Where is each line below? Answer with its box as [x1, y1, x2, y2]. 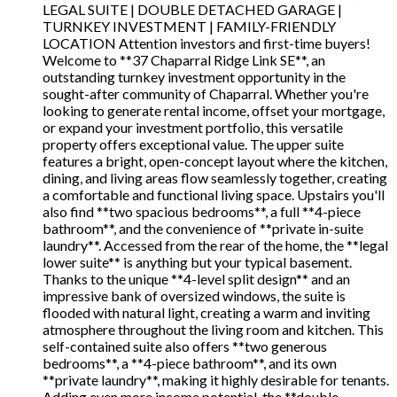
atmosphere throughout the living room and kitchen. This [43, 321, 384, 339]
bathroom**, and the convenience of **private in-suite [43, 220, 363, 237]
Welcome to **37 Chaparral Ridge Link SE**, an [43, 51, 325, 69]
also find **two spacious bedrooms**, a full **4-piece [43, 203, 361, 221]
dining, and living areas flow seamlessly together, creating [43, 169, 387, 187]
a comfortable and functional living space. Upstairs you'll [43, 186, 385, 204]
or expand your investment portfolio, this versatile [43, 119, 343, 136]
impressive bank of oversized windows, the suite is [43, 287, 346, 305]
